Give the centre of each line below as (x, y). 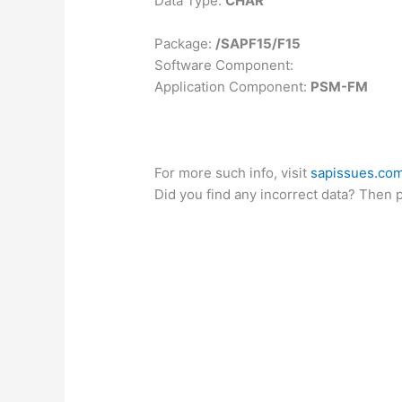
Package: (185, 44)
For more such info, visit (233, 173)
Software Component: (224, 66)
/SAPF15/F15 (258, 44)
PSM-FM (340, 87)
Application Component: (233, 87)
